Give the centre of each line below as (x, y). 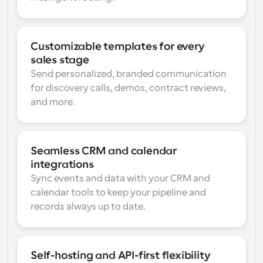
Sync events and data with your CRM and (120, 178)
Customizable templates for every (118, 46)
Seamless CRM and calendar (104, 151)
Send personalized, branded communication (129, 74)
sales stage (60, 60)
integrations (62, 164)
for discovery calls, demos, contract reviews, (128, 88)
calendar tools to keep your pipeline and (118, 193)
